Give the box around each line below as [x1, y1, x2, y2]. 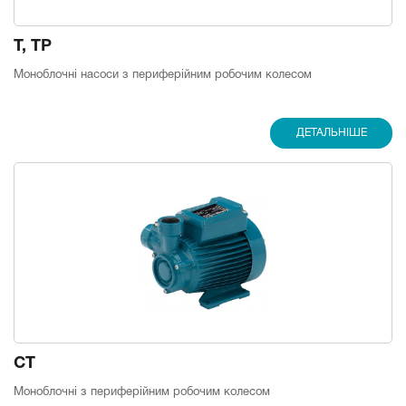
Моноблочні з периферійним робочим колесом [14, 387, 270, 398]
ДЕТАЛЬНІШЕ [295, 128, 367, 138]
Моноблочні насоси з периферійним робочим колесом [14, 70, 312, 81]
